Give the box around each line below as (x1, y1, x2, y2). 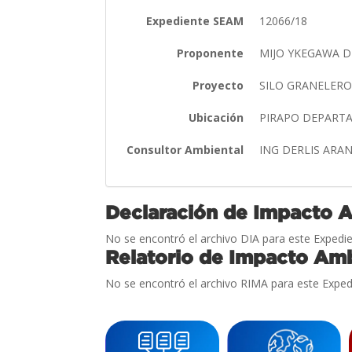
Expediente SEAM (146, 13, 244, 28)
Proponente (177, 45, 244, 60)
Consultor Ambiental (126, 141, 244, 157)
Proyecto (192, 77, 244, 93)
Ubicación (189, 109, 244, 125)
